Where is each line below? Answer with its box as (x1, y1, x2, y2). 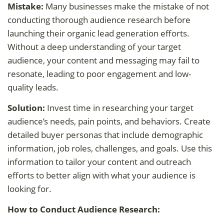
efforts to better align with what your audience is (7, 169, 195, 181)
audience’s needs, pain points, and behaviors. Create (7, 115, 210, 127)
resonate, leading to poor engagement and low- (7, 67, 191, 79)
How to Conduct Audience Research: (7, 203, 160, 215)
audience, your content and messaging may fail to (7, 54, 199, 66)
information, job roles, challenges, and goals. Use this (7, 142, 212, 154)
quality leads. (7, 81, 58, 93)
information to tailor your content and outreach (7, 155, 191, 167)
